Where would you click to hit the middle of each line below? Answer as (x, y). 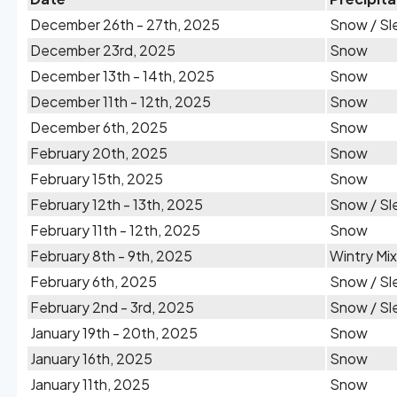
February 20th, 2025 (99, 153)
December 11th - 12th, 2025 (121, 101)
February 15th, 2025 (97, 179)
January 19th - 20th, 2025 (114, 333)
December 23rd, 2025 (103, 50)
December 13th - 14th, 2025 (122, 76)
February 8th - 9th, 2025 (111, 256)
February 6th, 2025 (93, 281)
